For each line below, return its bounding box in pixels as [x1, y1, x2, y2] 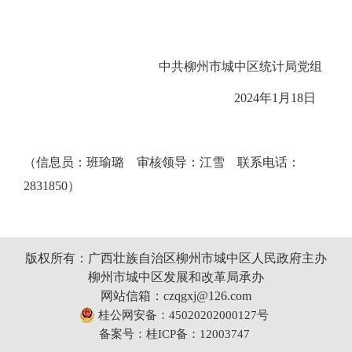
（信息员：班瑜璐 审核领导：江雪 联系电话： [24, 155, 300, 169]
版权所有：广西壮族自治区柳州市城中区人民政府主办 [25, 251, 327, 265]
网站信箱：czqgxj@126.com [101, 288, 251, 302]
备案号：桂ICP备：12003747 [98, 327, 250, 341]
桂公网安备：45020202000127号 [95, 307, 269, 321]
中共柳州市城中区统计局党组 [159, 59, 328, 73]
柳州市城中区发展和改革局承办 [88, 269, 264, 284]
